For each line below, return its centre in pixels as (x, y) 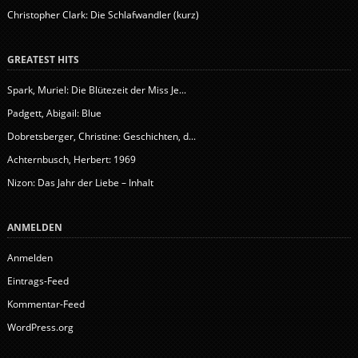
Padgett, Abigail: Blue (54, 113)
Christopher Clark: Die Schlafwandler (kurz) (103, 14)
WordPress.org (40, 327)
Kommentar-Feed (46, 304)
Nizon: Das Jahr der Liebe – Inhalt (80, 182)
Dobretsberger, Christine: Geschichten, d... (101, 136)
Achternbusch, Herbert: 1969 (71, 159)
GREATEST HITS (43, 59)
